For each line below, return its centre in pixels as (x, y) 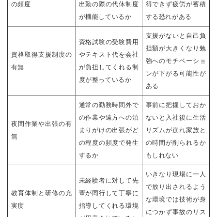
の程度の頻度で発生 (109, 143)
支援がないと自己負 (176, 36)
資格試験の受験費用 (109, 42)
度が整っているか (105, 80)
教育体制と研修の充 (41, 193)
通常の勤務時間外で (109, 105)
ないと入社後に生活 (176, 118)
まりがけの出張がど (109, 130)
